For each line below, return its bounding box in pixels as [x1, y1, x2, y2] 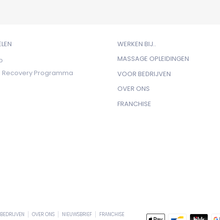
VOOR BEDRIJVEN [117, 69, 171, 79]
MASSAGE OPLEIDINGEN [117, 54, 189, 64]
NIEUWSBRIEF [62, 211, 92, 218]
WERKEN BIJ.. [117, 39, 156, 49]
